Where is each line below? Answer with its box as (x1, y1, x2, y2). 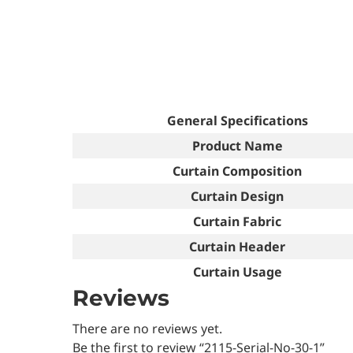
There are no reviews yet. (72, 319, 222, 337)
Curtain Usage (192, 262, 282, 281)
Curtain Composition (173, 162, 302, 180)
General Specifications (166, 111, 308, 129)
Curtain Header (189, 237, 285, 255)
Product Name (191, 136, 283, 154)
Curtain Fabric (193, 212, 281, 230)
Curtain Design (191, 187, 284, 205)
